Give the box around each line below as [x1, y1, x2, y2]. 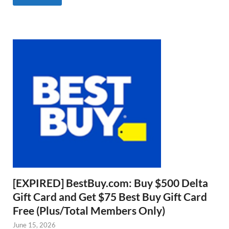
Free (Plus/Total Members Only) [13, 203, 165, 217]
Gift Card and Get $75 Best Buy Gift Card [13, 190, 207, 203]
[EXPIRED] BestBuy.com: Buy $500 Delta [13, 176, 208, 189]
